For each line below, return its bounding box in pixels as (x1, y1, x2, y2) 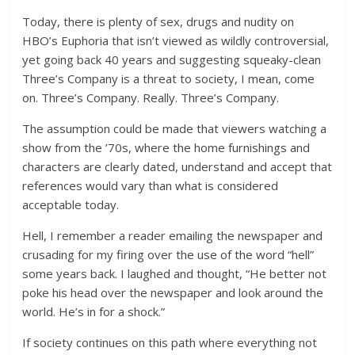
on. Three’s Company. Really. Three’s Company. (22, 90, 280, 105)
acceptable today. (22, 197, 120, 212)
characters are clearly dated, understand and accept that (22, 158, 333, 174)
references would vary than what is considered (22, 177, 279, 193)
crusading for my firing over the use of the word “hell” (22, 246, 315, 262)
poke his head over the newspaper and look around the (22, 284, 324, 300)
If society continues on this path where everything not (22, 334, 318, 350)
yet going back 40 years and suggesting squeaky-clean (22, 52, 322, 67)
